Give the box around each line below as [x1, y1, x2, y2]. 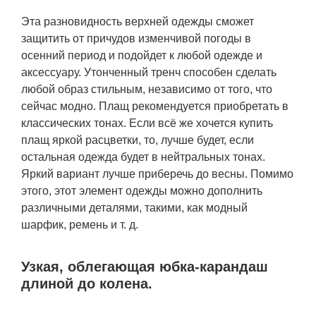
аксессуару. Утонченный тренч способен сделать [21, 66, 276, 78]
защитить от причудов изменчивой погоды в [21, 32, 251, 44]
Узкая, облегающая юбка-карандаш [21, 259, 268, 274]
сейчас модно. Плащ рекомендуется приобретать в [21, 100, 288, 112]
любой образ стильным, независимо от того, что [21, 83, 272, 95]
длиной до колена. [21, 276, 152, 291]
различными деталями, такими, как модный [21, 202, 248, 214]
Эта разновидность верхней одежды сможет [21, 16, 254, 28]
